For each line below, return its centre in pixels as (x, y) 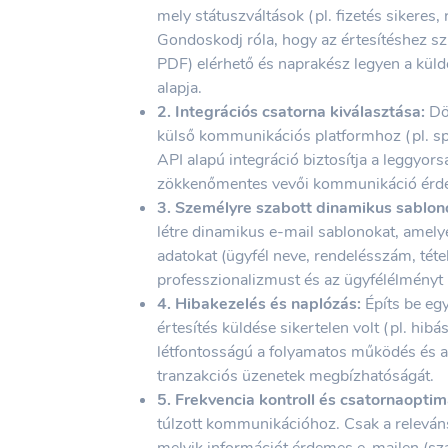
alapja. (179, 87)
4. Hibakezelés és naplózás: (259, 303)
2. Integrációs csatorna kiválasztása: (291, 111)
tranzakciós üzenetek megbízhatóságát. (295, 375)
